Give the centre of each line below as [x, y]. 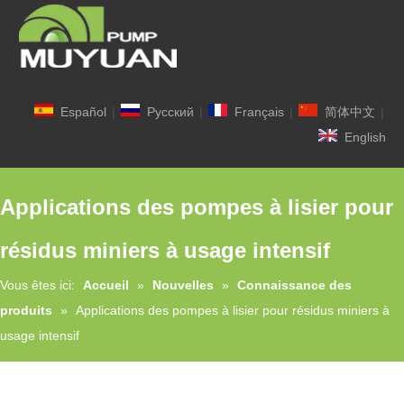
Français [259, 111]
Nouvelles [183, 285]
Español [83, 111]
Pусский [170, 111]
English [365, 137]
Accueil [106, 285]
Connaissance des [294, 285]
